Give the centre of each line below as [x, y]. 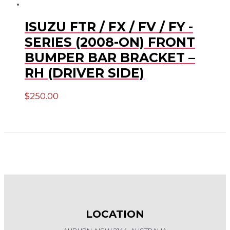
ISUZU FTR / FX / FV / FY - [109, 26]
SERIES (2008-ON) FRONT [110, 42]
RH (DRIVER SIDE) [84, 73]
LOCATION [115, 214]
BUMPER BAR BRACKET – [110, 57]
